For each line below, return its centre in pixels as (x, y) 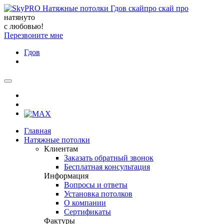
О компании (85, 203)
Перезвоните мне (33, 35)
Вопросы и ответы (96, 185)
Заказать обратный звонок (109, 158)
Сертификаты (87, 212)
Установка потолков (98, 194)
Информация (66, 176)
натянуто (19, 17)
